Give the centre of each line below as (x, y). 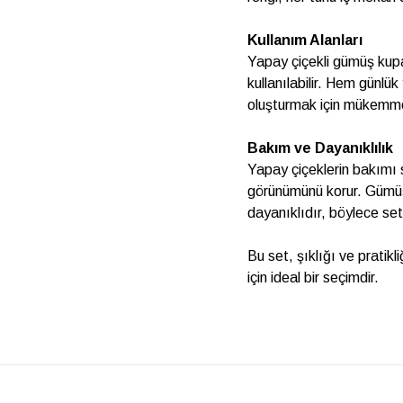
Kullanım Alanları (305, 40)
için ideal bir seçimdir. (313, 278)
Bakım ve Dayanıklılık (321, 148)
